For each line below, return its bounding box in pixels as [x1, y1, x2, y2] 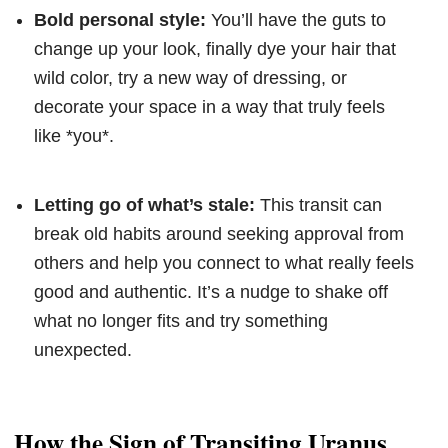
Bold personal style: [34, 9, 206, 30]
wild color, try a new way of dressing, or [34, 67, 347, 88]
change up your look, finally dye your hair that [34, 38, 396, 59]
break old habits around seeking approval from [34, 223, 404, 244]
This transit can [255, 194, 382, 215]
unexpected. [34, 339, 132, 360]
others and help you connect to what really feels [34, 252, 414, 273]
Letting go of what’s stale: [34, 194, 255, 215]
